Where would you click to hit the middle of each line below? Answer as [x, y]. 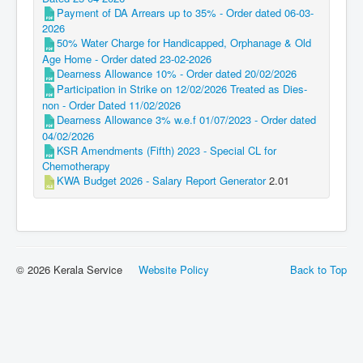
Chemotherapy [76, 166]
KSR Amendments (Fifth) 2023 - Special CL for [167, 150]
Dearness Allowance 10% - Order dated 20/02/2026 [177, 73]
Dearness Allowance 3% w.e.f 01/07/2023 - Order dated [186, 120]
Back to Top [318, 269]
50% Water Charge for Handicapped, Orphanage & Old [184, 43]
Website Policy [174, 269]
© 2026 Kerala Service [77, 269]
